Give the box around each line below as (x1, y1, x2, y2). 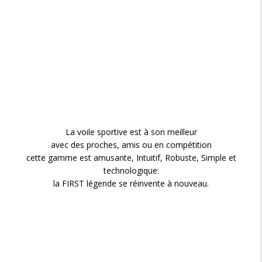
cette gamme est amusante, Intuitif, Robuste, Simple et (26, 152, 236, 163)
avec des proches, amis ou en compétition (50, 139, 212, 150)
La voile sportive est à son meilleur (65, 126, 197, 137)
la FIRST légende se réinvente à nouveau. (53, 178, 209, 189)
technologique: (103, 165, 159, 176)
